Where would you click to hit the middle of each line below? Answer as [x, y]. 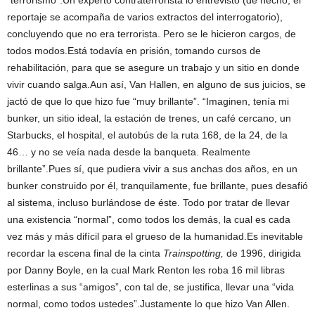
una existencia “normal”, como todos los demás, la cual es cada [149, 219]
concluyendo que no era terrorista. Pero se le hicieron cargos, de [152, 34]
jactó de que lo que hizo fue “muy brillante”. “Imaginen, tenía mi [148, 101]
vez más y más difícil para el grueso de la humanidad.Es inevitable [155, 236]
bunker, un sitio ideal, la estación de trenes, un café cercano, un [149, 118]
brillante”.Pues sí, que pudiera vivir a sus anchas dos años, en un [152, 169]
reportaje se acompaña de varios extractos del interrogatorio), [145, 17]
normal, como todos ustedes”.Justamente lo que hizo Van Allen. [148, 304]
